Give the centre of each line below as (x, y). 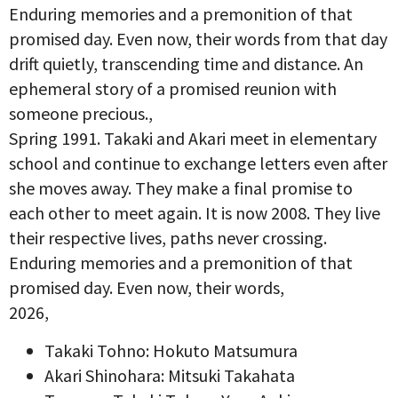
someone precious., (81, 113)
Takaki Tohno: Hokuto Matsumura (171, 350)
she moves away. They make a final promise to (181, 187)
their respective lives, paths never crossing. (168, 237)
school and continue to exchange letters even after (198, 163)
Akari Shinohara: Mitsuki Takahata (170, 375)
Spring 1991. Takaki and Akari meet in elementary (193, 138)
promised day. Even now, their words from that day (198, 38)
